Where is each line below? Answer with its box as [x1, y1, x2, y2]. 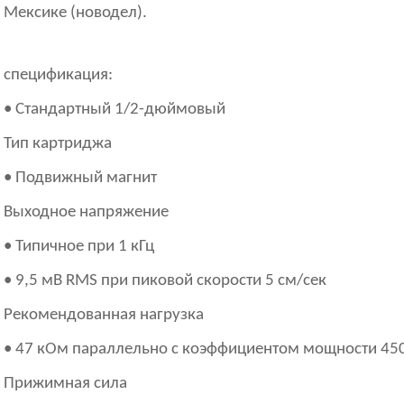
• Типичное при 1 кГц [4, 238, 154, 255]
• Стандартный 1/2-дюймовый [4, 101, 225, 118]
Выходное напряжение [4, 204, 169, 221]
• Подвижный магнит [4, 170, 157, 187]
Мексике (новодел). [4, 5, 147, 22]
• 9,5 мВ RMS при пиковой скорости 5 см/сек [4, 272, 326, 289]
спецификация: [4, 67, 113, 84]
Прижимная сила [4, 375, 127, 392]
